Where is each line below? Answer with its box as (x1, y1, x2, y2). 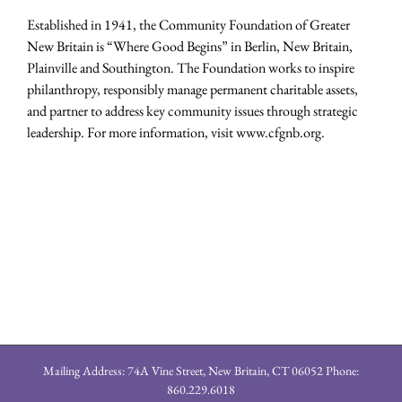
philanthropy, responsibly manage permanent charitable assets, (27, 80, 358, 100)
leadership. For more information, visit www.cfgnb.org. (27, 123, 325, 143)
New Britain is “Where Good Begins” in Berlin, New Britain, (27, 37, 353, 57)
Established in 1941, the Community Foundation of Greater (27, 15, 350, 35)
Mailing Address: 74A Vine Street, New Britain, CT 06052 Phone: (43, 363, 359, 380)
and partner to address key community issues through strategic (27, 101, 358, 121)
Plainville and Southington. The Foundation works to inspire (27, 58, 354, 78)
